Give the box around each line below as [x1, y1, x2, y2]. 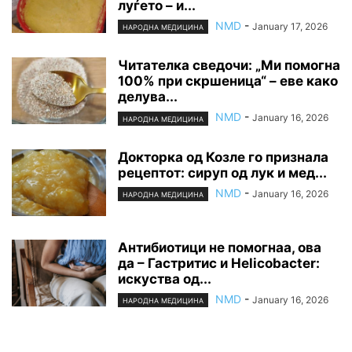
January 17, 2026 [252, 20, 328, 33]
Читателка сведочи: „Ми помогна [118, 57, 340, 74]
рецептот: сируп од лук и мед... [118, 164, 327, 181]
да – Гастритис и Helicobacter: [118, 255, 320, 271]
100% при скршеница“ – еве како [118, 73, 338, 90]
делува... [118, 89, 178, 105]
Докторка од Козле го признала [118, 148, 328, 165]
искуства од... [118, 270, 211, 287]
